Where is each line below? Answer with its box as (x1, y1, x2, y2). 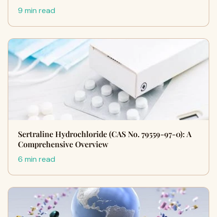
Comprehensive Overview (18, 139, 108, 150)
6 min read (18, 154, 55, 165)
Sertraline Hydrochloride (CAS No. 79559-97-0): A (18, 129, 191, 139)
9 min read (18, 5, 55, 16)
